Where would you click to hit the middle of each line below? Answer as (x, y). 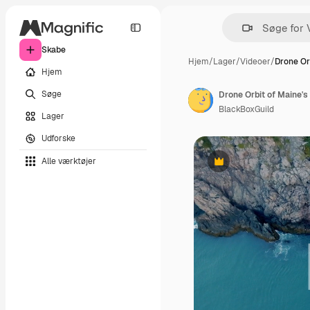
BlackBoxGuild (246, 109)
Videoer (255, 62)
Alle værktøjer (69, 161)
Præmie (233, 166)
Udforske (58, 138)
